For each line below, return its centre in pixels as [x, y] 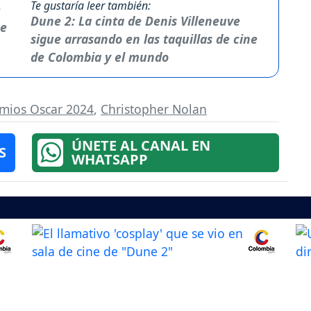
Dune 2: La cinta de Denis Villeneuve [135, 21]
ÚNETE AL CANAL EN [141, 146]
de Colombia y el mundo [99, 57]
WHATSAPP [109, 160]
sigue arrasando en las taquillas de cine [144, 39]
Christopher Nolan [154, 109]
